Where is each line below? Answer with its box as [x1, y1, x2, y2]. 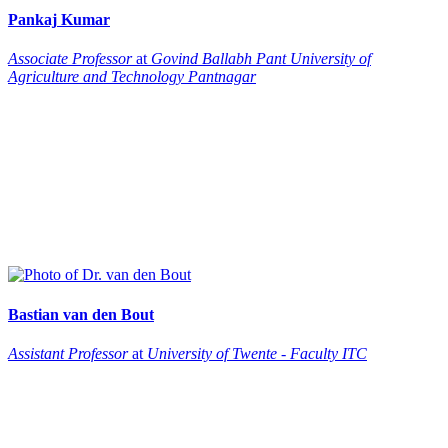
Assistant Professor [8, 344, 128, 362]
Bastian [8, 305, 59, 323]
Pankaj [8, 10, 57, 28]
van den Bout [63, 305, 154, 323]
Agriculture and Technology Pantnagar [8, 68, 256, 86]
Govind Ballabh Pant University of [151, 50, 371, 68]
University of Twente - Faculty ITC [147, 344, 367, 362]
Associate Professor [8, 50, 132, 68]
